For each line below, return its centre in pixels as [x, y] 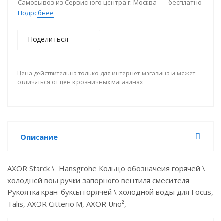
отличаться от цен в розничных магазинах [80, 82]
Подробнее [36, 13]
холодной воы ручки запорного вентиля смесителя [98, 180]
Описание [39, 137]
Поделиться [48, 39]
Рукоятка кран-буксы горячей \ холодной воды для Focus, [110, 192]
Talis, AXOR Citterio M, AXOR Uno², [67, 204]
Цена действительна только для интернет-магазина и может [106, 73]
